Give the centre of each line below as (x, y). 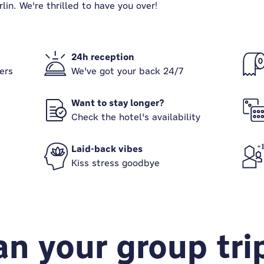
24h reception (103, 57)
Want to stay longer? (118, 103)
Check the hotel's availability (136, 117)
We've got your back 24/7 (128, 71)
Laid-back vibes (107, 149)
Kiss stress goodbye (116, 163)
